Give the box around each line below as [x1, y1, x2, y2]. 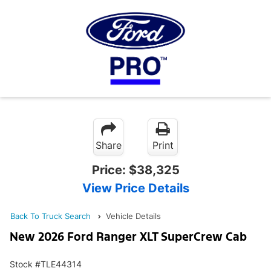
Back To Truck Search [10, 211, 91, 221]
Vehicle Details [106, 211, 161, 221]
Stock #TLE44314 [10, 259, 82, 270]
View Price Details [82, 180, 189, 195]
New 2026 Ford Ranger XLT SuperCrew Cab [10, 229, 247, 244]
